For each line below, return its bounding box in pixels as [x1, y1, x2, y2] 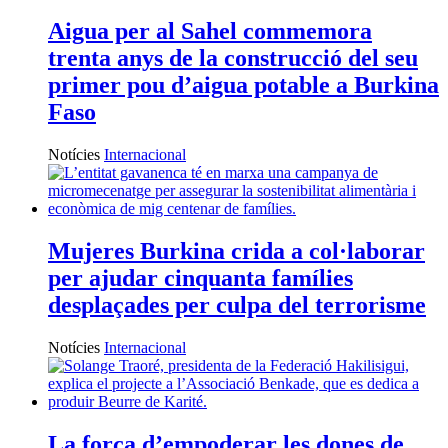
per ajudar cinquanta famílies [48, 264, 353, 291]
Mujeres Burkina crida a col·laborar [48, 237, 425, 264]
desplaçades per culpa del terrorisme [48, 291, 426, 318]
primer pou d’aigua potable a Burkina [48, 71, 439, 98]
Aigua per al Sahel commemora [48, 17, 372, 44]
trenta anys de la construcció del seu [48, 44, 418, 71]
